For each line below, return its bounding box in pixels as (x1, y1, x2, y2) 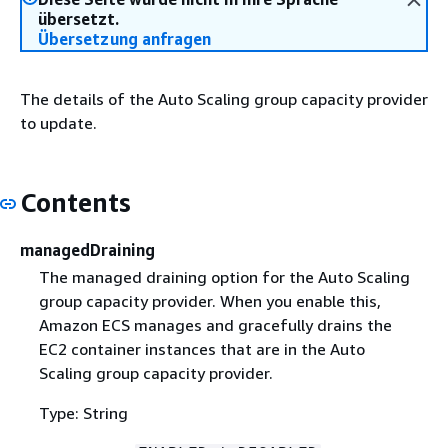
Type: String (38, 402, 128, 423)
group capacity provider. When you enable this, (38, 290, 381, 311)
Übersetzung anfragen (38, 29, 212, 49)
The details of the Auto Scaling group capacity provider (20, 89, 428, 109)
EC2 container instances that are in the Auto (38, 338, 365, 359)
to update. (20, 113, 97, 133)
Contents (20, 187, 131, 218)
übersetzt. (38, 9, 119, 29)
